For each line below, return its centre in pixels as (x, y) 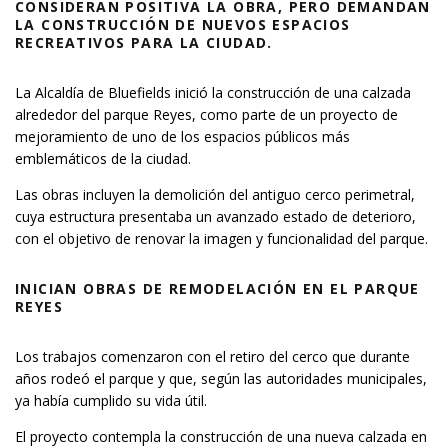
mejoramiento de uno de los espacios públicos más (182, 136)
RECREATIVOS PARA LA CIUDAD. (144, 42)
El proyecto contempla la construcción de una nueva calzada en (221, 436)
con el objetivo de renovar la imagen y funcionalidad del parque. (221, 238)
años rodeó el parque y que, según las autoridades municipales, (221, 378)
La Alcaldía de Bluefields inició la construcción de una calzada (213, 92)
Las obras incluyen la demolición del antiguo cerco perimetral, (215, 194)
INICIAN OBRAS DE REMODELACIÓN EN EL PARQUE (217, 288)
